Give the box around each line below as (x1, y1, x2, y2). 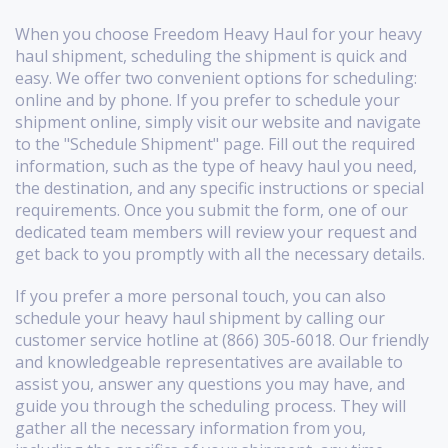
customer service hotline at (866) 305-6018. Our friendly (15, 328, 429, 351)
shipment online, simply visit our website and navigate (15, 110, 421, 133)
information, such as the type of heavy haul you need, (15, 154, 417, 177)
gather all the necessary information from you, (15, 416, 366, 439)
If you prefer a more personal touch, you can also (15, 284, 386, 307)
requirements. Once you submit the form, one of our (15, 198, 408, 221)
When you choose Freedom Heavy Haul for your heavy (15, 22, 422, 45)
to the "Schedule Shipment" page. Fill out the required (15, 132, 415, 155)
